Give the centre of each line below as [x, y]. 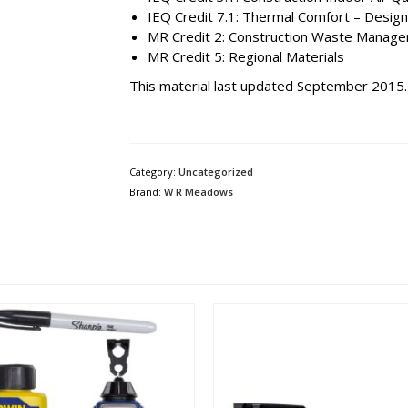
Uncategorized [215, 172]
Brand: [146, 192]
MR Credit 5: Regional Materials [245, 56]
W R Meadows [198, 192]
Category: [153, 172]
